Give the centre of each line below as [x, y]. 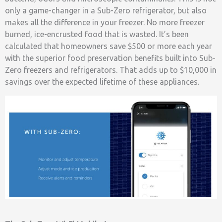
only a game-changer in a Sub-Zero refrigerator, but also [106, 11]
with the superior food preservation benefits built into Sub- [110, 58]
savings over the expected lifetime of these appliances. [102, 82]
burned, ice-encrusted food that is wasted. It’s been [97, 34]
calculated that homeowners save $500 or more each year [109, 46]
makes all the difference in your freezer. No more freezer [105, 23]
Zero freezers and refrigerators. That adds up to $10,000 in [111, 70]
